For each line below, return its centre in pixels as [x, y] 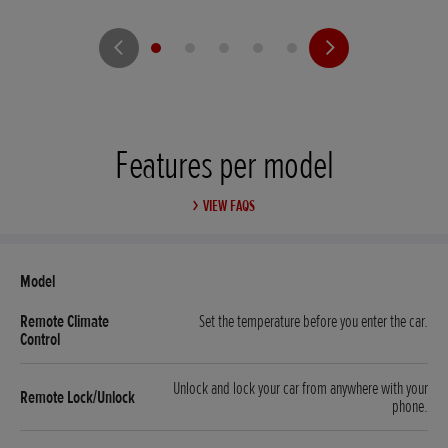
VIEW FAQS [229, 206]
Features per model [224, 166]
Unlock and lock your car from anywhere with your [300, 388]
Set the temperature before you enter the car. [313, 321]
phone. [410, 406]
